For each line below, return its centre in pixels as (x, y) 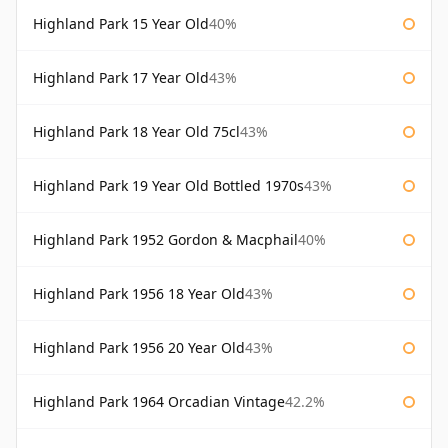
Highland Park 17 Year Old (121, 78)
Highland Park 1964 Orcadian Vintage (159, 402)
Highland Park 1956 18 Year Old (139, 294)
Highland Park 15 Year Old (121, 24)
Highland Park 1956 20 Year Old (139, 348)
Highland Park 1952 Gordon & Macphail (165, 240)
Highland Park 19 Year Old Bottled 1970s (168, 186)
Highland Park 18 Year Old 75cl (136, 132)
